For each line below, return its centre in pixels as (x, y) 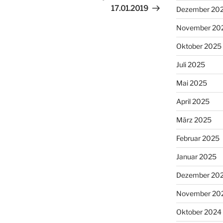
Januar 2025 (196, 157)
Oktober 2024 (199, 212)
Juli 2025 (190, 64)
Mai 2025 (191, 83)
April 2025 (193, 101)
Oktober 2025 (199, 46)
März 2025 (194, 120)
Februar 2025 (198, 138)
